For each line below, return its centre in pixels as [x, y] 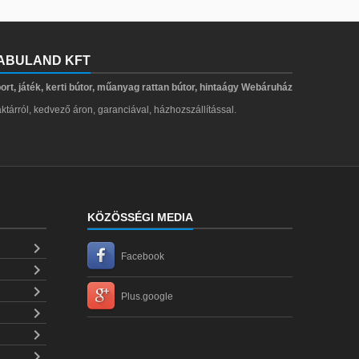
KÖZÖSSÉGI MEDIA [140, 217]
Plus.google [147, 296]
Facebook [142, 256]
